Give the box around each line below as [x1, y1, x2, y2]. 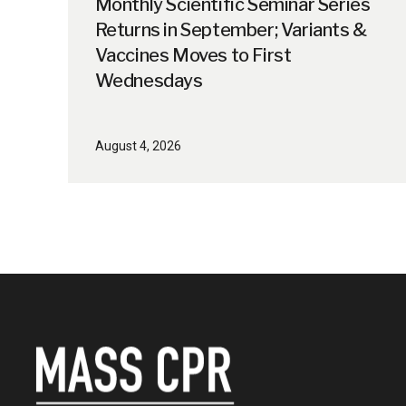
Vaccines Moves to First [94, 43, 292, 66]
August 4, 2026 [94, 138, 181, 153]
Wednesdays [94, 69, 203, 92]
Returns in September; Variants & [94, 18, 367, 41]
